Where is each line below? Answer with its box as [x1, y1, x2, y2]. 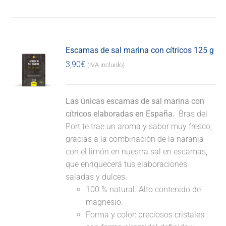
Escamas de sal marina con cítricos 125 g [66, 45, 214, 55]
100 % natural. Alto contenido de [86, 185, 201, 195]
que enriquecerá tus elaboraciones [66, 159, 188, 169]
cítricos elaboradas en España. [66, 109, 177, 119]
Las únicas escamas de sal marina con [66, 96, 205, 106]
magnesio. [86, 197, 124, 207]
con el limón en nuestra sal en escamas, [66, 147, 208, 157]
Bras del [177, 109, 208, 119]
